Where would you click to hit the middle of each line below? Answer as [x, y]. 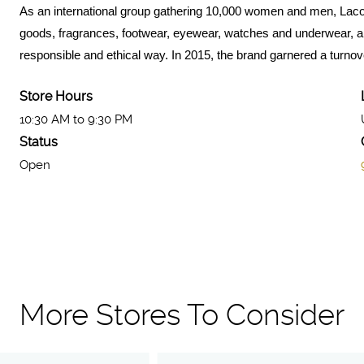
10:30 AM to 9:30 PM [76, 119]
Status [39, 142]
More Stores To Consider [182, 315]
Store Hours [56, 96]
